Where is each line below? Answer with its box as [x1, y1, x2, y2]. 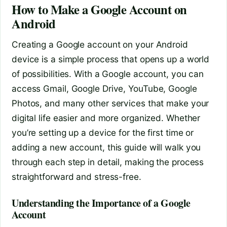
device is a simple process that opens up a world [12, 53, 210, 64]
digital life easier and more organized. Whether [12, 112, 201, 123]
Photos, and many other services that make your [12, 97, 209, 108]
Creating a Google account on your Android [12, 39, 188, 50]
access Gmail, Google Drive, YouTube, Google [12, 83, 197, 94]
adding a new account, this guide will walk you [12, 141, 201, 153]
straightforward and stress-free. [12, 171, 141, 182]
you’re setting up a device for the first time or [12, 127, 194, 138]
